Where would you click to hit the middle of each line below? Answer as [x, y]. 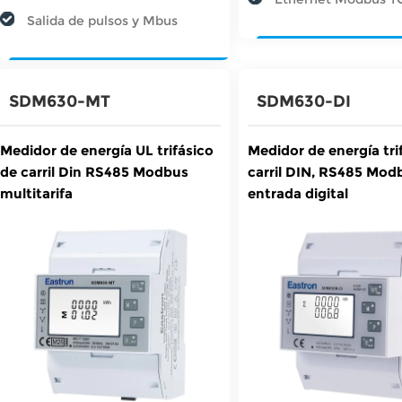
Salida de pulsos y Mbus [102, 20]
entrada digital [298, 193]
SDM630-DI [304, 101]
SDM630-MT [60, 101]
